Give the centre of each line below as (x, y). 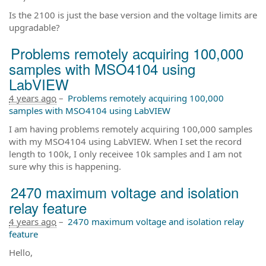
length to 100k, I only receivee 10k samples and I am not (125, 154)
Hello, (21, 252)
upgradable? (34, 27)
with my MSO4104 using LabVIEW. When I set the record (125, 141)
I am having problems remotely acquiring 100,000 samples (131, 129)
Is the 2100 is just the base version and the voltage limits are (133, 15)
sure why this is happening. (65, 166)
